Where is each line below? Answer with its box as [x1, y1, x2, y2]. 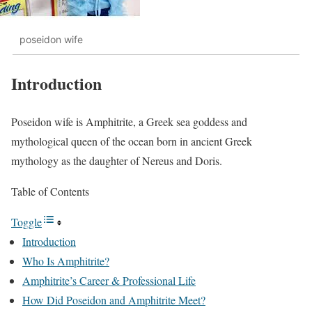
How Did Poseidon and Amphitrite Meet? [22, 292, 205, 307]
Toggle [11, 214, 42, 229]
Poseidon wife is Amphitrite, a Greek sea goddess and [11, 114, 247, 129]
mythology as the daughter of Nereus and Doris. [11, 153, 222, 168]
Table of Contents [11, 183, 89, 198]
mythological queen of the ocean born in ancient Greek [11, 133, 252, 148]
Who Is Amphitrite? [22, 253, 109, 268]
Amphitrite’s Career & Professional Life [22, 272, 196, 288]
